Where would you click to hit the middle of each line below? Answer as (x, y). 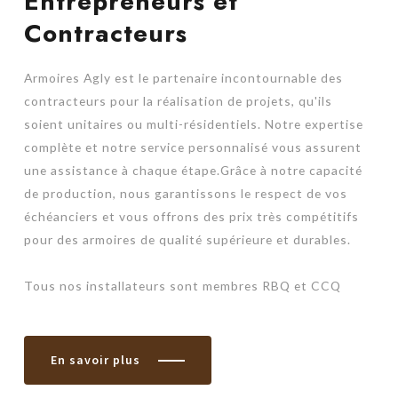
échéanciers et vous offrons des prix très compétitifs (191, 216)
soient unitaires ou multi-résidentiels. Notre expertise (193, 123)
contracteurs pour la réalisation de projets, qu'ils (178, 100)
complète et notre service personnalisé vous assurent (192, 147)
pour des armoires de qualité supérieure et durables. (187, 239)
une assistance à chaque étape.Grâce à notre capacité (193, 170)
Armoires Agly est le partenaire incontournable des (183, 77)
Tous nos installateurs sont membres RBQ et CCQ (182, 285)
